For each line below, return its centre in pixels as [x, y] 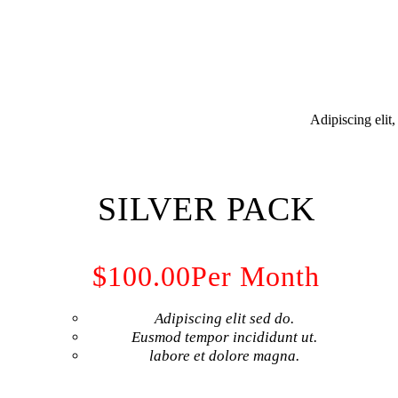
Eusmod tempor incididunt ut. [224, 337]
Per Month [255, 276]
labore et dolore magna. [224, 355]
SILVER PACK [206, 208]
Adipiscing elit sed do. [224, 318]
